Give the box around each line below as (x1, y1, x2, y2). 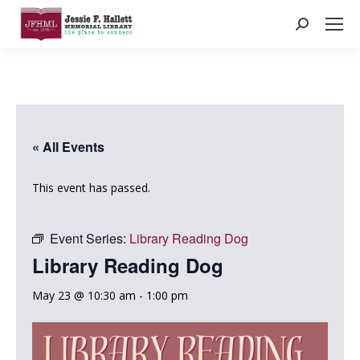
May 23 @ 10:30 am (32, 288, 136, 303)
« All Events (32, 137, 104, 156)
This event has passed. (32, 180, 150, 195)
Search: (295, 19, 333, 35)
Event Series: (50, 229, 129, 247)
